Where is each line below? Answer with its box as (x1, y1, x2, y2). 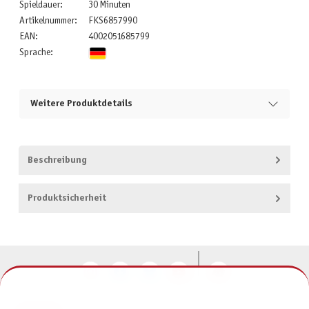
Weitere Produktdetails (30, 99, 132, 109)
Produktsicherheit (27, 194, 106, 203)
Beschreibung (27, 155, 87, 165)
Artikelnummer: (19, 16, 77, 26)
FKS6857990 (88, 16, 137, 26)
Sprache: (19, 48, 53, 57)
